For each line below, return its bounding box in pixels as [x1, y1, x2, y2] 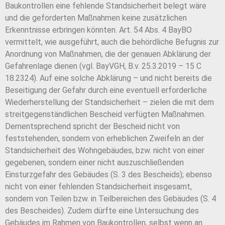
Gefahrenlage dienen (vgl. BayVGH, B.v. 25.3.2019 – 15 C [5, 61, 201, 71]
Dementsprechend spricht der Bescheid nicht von [5, 122, 180, 132]
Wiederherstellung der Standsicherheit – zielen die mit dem [5, 97, 214, 107]
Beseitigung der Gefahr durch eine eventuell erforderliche [5, 85, 207, 95]
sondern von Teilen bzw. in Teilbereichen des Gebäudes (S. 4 [5, 194, 216, 204]
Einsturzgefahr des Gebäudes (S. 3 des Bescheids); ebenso [5, 170, 212, 180]
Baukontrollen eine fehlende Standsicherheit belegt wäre [5, 1, 206, 11]
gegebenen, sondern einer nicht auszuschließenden [5, 158, 184, 168]
